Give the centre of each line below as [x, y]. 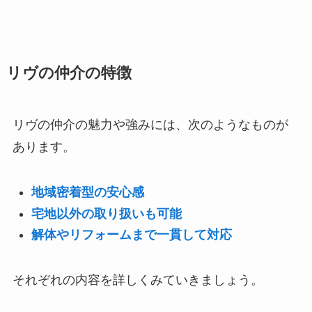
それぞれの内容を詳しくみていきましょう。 [138, 280]
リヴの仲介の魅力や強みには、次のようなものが [150, 125]
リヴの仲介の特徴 [69, 73]
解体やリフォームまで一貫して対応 [131, 235]
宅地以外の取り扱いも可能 [106, 213]
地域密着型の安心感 [87, 193]
